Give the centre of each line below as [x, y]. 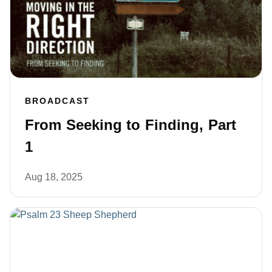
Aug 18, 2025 [54, 177]
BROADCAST [57, 101]
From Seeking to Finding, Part [131, 125]
